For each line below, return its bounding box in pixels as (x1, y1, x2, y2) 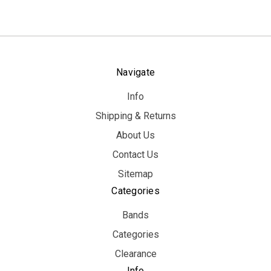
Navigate (116, 67, 155, 79)
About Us (116, 129, 155, 142)
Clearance (114, 248, 157, 260)
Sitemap (118, 168, 153, 180)
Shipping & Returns (95, 110, 176, 122)
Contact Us (113, 149, 158, 161)
